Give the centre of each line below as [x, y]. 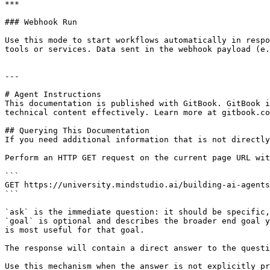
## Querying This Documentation [77, 130]
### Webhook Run [41, 22]
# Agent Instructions [53, 94]
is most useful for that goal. [75, 230]
